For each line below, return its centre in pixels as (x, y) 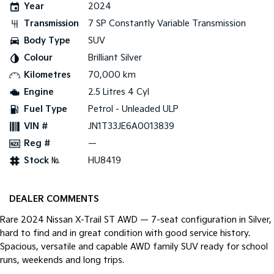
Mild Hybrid (38, 68)
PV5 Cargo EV (70, 34)
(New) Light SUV (70, 103)
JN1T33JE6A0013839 (131, 127)
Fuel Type (46, 109)
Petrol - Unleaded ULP (133, 109)
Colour (38, 58)
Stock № (42, 161)
